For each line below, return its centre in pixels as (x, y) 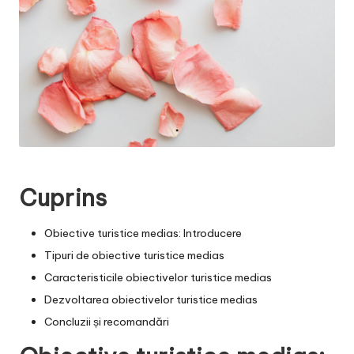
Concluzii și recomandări (107, 322)
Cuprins (63, 198)
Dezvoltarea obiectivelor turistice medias (151, 300)
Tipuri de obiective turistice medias (134, 255)
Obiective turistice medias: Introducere (143, 233)
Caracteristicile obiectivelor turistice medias (158, 277)
